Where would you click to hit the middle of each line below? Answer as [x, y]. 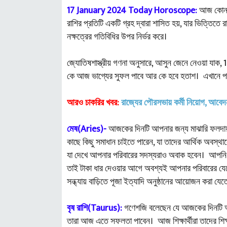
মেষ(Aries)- [88, 129]
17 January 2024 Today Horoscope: [132, 11]
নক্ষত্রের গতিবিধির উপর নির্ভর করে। [117, 37]
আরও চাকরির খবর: [93, 103]
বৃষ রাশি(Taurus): [94, 208]
